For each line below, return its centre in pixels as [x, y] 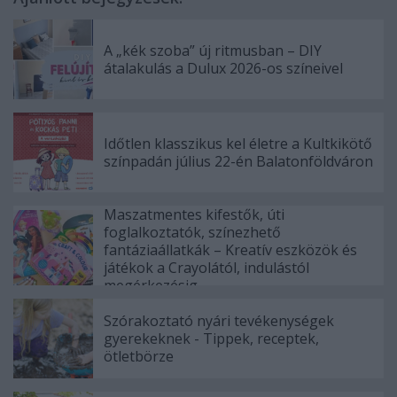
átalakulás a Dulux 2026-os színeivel [223, 68]
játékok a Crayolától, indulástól [206, 267]
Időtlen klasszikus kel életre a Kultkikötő [238, 143]
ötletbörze [139, 356]
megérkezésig [151, 285]
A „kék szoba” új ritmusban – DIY [213, 50]
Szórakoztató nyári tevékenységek [219, 320]
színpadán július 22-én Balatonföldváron [238, 161]
